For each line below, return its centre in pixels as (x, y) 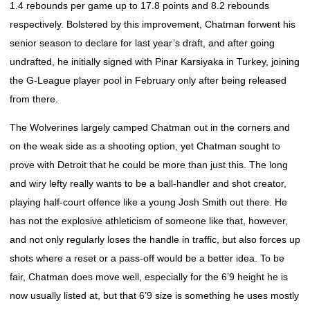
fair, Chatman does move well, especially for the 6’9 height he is (149, 277)
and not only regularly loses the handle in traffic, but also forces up (155, 239)
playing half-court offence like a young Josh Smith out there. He (148, 202)
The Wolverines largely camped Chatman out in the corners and (150, 127)
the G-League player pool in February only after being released (148, 80)
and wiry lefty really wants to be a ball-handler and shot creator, (148, 183)
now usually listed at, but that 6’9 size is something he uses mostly (154, 295)
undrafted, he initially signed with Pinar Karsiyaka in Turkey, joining (155, 62)
